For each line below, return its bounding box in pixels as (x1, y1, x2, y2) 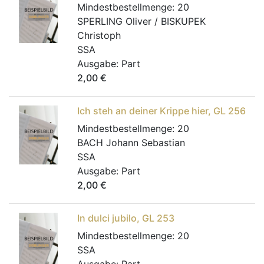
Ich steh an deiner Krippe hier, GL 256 (77, 105, 246, 117)
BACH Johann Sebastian (77, 137, 185, 148)
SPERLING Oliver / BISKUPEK (77, 15, 206, 27)
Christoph (77, 29, 121, 41)
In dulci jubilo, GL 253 (77, 212, 174, 224)
